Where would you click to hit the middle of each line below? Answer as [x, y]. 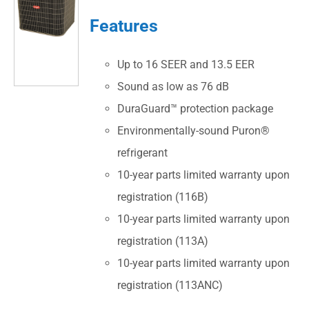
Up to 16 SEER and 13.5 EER [186, 65]
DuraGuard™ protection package [196, 109]
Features [124, 25]
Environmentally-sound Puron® [194, 131]
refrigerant [143, 153]
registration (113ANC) [170, 286]
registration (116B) [163, 197]
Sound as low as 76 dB [173, 87]
